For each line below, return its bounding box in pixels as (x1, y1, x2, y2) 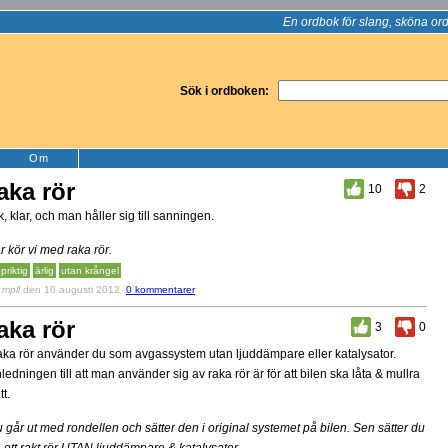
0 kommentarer (126, 284, 195, 295)
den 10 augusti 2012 (23, 284, 120, 295)
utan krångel (61, 265, 119, 276)
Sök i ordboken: (180, 84, 269, 98)
